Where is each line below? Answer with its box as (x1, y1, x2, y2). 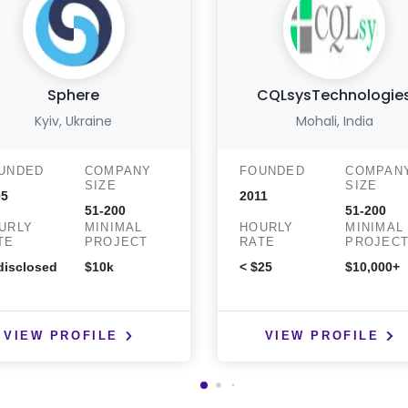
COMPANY (84, 164, 152, 178)
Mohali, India (295, 112, 373, 130)
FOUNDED (240, 164, 305, 178)
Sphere (47, 85, 100, 106)
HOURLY (240, 220, 294, 234)
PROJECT (84, 235, 148, 249)
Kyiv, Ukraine (35, 112, 113, 130)
